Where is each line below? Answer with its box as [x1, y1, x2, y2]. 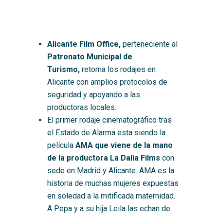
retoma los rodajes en [81, 64, 156, 74]
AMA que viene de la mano [75, 140, 173, 150]
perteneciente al [120, 39, 178, 49]
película [47, 140, 75, 150]
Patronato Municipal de [47, 52, 132, 61]
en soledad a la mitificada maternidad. [47, 191, 175, 200]
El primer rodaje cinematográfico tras [47, 115, 172, 125]
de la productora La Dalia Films [47, 153, 160, 163]
